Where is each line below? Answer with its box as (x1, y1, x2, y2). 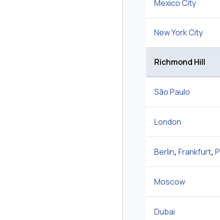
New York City (154, 27, 203, 38)
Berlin (154, 146, 174, 158)
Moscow (154, 176, 185, 188)
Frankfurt (178, 146, 211, 158)
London (154, 116, 181, 128)
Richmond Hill (154, 56, 205, 68)
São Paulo (154, 86, 190, 98)
